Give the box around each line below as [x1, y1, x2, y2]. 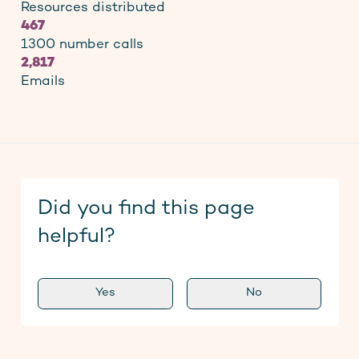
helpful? [37, 225, 115, 248]
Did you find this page [37, 197, 255, 220]
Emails [20, 75, 65, 90]
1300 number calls [20, 38, 143, 53]
